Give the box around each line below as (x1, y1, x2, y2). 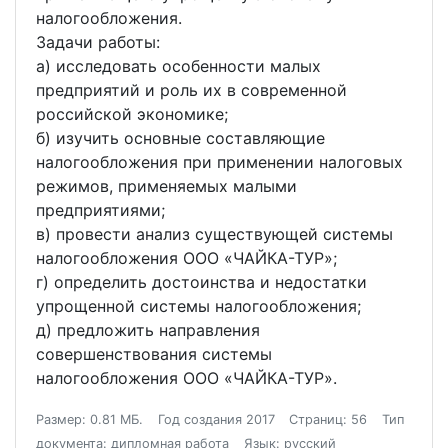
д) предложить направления (36, 320, 260, 340)
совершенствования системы (36, 344, 272, 364)
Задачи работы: (36, 32, 160, 52)
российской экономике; (36, 104, 228, 124)
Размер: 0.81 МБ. (36, 412, 143, 427)
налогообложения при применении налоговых (36, 152, 403, 172)
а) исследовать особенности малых (36, 56, 321, 76)
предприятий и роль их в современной (36, 80, 347, 100)
